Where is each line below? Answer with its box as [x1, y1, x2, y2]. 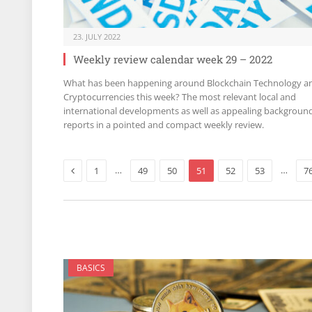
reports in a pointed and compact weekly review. [63, 118, 264, 131]
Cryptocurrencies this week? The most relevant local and [63, 90, 296, 103]
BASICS [77, 261, 105, 274]
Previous [74, 162, 114, 176]
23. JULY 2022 [73, 31, 120, 42]
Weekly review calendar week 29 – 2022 [73, 52, 272, 66]
